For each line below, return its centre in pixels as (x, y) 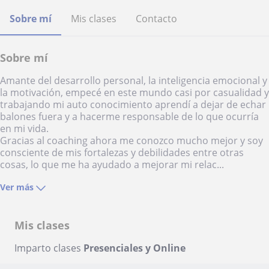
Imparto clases (49, 248)
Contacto (156, 19)
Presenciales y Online (134, 248)
